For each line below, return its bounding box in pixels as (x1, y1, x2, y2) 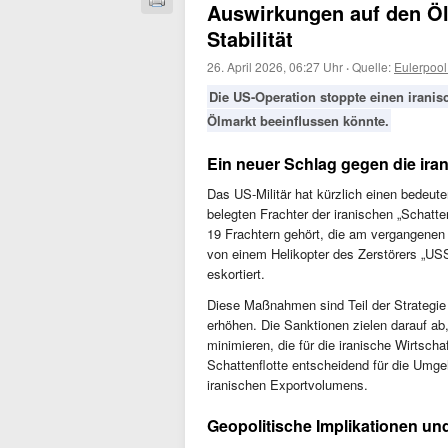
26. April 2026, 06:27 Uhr (207, 58, 343, 75)
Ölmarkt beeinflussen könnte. (207, 111, 389, 130)
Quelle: (352, 58, 394, 75)
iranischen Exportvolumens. (207, 375, 368, 394)
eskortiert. (207, 264, 265, 283)
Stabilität (207, 24, 293, 53)
